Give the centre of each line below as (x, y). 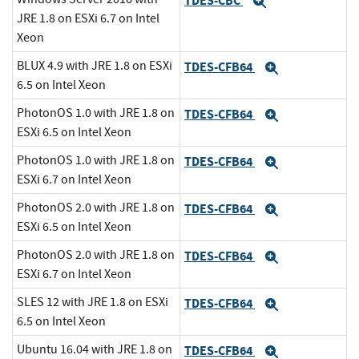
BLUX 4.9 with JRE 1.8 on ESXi (95, 66)
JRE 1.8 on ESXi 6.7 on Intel (88, 19)
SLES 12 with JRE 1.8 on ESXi (93, 303)
